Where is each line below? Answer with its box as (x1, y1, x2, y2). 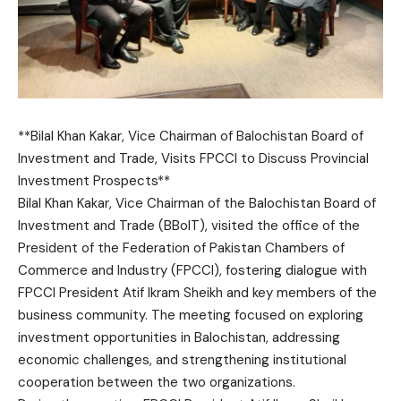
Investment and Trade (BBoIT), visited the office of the (18, 217, 360, 235)
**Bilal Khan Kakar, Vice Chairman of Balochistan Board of (18, 127, 363, 145)
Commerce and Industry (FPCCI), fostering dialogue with (18, 261, 367, 279)
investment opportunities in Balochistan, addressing (18, 328, 340, 346)
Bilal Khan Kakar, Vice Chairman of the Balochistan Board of (18, 194, 376, 212)
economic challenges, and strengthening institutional (18, 351, 346, 369)
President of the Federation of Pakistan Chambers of (18, 239, 345, 257)
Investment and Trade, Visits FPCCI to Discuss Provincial (18, 149, 369, 167)
